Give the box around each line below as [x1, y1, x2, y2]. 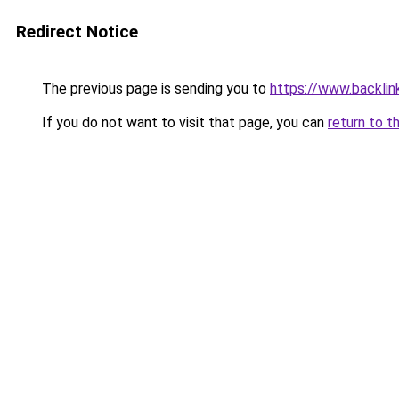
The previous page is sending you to [38, 80, 270, 97]
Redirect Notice [16, 21, 138, 42]
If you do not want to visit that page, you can [38, 114, 328, 131]
